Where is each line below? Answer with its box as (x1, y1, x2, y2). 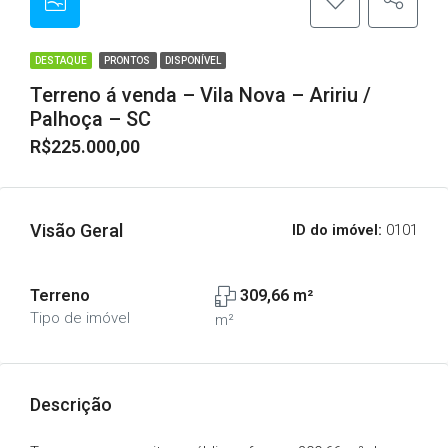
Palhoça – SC (30, 107, 151, 131)
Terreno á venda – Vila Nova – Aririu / (30, 83, 371, 107)
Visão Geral (30, 220, 123, 241)
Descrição (30, 394, 112, 415)
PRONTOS (104, 55, 152, 66)
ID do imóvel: (292, 221, 382, 239)
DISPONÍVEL (165, 55, 221, 66)
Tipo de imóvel (30, 309, 130, 327)
